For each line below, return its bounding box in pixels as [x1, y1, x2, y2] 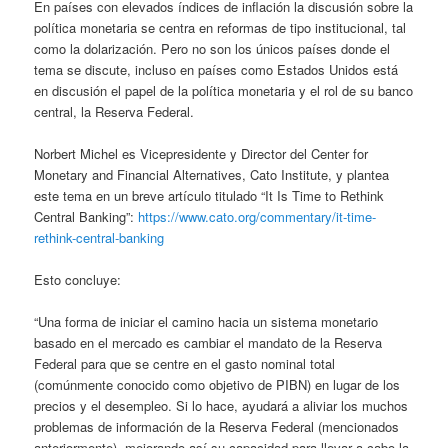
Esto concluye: [34, 270, 122, 290]
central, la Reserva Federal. [34, 101, 195, 121]
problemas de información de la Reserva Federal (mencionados [34, 417, 400, 437]
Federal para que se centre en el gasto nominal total [34, 354, 336, 374]
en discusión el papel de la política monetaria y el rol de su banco [34, 80, 414, 100]
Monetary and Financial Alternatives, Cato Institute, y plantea [34, 164, 390, 184]
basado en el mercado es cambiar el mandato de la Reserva [34, 333, 383, 353]
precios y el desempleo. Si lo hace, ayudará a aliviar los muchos [34, 396, 409, 416]
